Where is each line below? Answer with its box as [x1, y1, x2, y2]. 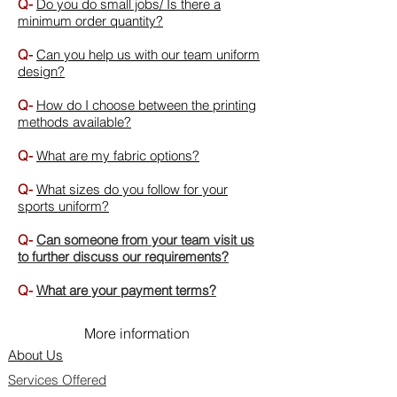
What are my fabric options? [36, 147, 199, 164]
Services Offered [8, 371, 106, 388]
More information [83, 324, 190, 342]
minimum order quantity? [18, 12, 163, 29]
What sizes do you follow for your [36, 181, 228, 198]
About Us [8, 346, 63, 363]
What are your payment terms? [36, 282, 216, 299]
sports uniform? [18, 198, 109, 214]
